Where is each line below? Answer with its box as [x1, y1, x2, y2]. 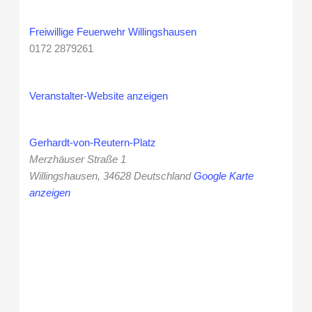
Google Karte [194, 171, 254, 182]
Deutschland [134, 171, 192, 182]
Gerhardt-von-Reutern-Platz [29, 137, 157, 149]
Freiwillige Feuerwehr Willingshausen [29, 26, 197, 38]
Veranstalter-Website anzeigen [29, 90, 169, 102]
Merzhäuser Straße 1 [29, 154, 127, 166]
